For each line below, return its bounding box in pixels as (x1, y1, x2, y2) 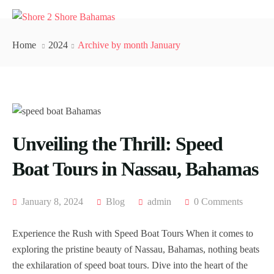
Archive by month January (78, 40, 180, 50)
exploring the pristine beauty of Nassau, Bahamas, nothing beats (12, 244, 259, 254)
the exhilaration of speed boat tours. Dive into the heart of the (12, 260, 248, 270)
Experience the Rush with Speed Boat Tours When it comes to (12, 228, 253, 239)
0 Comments (194, 196, 243, 207)
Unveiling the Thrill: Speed (12, 133, 223, 155)
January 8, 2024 (19, 196, 83, 207)
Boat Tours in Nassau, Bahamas (12, 158, 258, 180)
